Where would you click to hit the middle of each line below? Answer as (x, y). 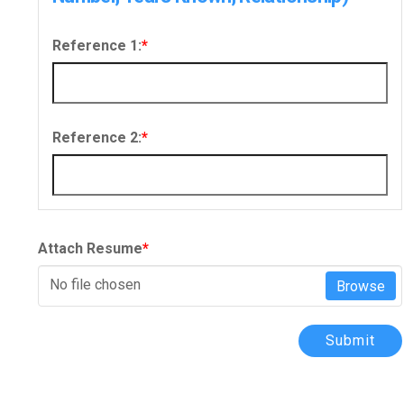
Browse (361, 287)
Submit (350, 341)
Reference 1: (97, 46)
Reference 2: (97, 138)
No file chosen (95, 285)
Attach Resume (90, 249)
